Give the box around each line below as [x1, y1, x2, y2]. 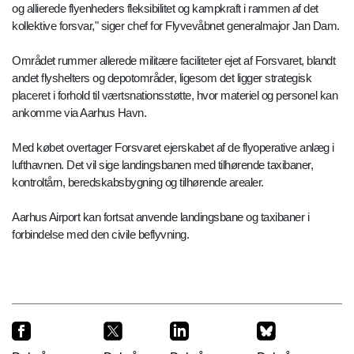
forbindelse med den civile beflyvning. [12, 228, 189, 242]
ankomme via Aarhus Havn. [12, 106, 146, 120]
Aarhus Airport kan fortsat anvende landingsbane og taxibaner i [12, 210, 309, 224]
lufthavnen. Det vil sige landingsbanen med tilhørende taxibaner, [12, 158, 313, 172]
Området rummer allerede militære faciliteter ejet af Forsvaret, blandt [12, 54, 335, 68]
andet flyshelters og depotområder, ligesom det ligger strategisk [12, 71, 311, 85]
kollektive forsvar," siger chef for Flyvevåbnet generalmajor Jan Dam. [12, 19, 340, 33]
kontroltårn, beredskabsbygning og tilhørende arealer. [12, 175, 264, 190]
